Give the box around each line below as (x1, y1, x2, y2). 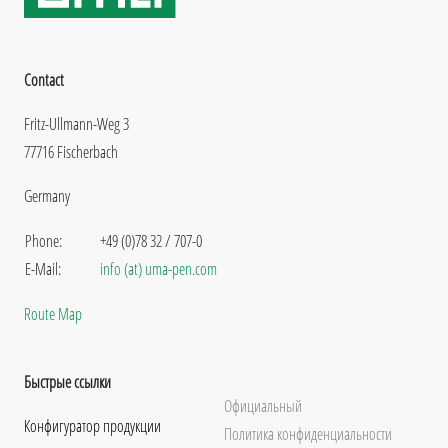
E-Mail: (25, 257, 61, 280)
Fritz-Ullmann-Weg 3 (24, 112, 129, 135)
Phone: (25, 229, 62, 252)
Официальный (224, 394, 302, 417)
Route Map (24, 302, 82, 325)
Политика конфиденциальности (224, 422, 392, 445)
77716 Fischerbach (24, 140, 118, 163)
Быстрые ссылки (24, 370, 111, 393)
